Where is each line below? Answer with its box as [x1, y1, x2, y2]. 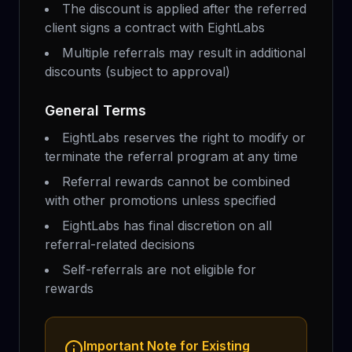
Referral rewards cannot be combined [62, 174, 290, 189]
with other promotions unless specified [45, 192, 276, 208]
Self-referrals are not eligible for [62, 262, 256, 277]
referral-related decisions [45, 236, 195, 252]
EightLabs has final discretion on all [62, 218, 272, 233]
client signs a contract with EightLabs [45, 20, 265, 35]
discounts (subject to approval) [45, 64, 230, 79]
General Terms [45, 102, 146, 119]
